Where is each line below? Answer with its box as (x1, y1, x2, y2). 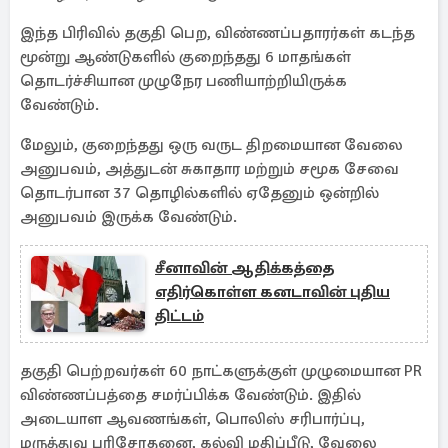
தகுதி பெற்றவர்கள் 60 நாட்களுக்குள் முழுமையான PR (20, 361, 422, 381)
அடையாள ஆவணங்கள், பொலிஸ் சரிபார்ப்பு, (20, 409, 365, 429)
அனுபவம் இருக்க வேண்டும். (20, 207, 237, 227)
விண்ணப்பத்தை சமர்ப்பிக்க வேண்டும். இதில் (20, 385, 361, 405)
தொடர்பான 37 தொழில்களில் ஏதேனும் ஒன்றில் (20, 183, 379, 203)
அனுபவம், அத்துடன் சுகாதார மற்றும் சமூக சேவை (20, 159, 399, 179)
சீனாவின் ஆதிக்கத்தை (155, 258, 335, 278)
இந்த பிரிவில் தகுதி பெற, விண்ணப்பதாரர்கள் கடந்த (20, 23, 415, 43)
